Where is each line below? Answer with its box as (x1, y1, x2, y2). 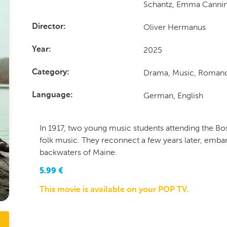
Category (31, 68, 67, 77)
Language (31, 91, 70, 99)
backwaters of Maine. (39, 147, 117, 157)
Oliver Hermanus (143, 22, 206, 32)
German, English (143, 91, 204, 100)
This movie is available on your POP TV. (39, 186, 188, 194)
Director (31, 23, 63, 31)
